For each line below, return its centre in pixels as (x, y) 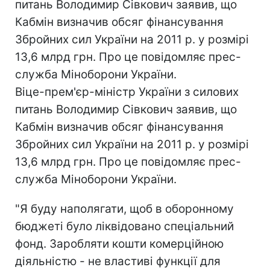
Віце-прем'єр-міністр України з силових (127, 92)
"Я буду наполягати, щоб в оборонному (124, 209)
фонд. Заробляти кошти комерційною (119, 244)
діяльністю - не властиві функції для (118, 261)
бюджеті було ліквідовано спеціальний (124, 226)
